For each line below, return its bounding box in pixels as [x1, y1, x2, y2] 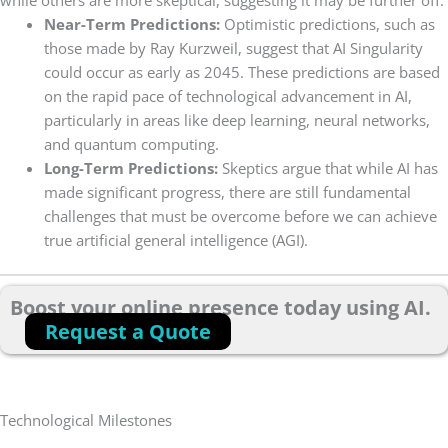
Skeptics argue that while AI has [217, 157, 438, 178]
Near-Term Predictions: [43, 13, 224, 34]
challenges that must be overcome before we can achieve [43, 205, 437, 226]
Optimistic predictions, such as [223, 13, 435, 34]
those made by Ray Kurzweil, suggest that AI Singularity [43, 37, 423, 58]
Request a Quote [45, 317, 211, 345]
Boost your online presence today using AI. [10, 293, 431, 321]
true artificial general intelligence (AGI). [43, 229, 312, 250]
